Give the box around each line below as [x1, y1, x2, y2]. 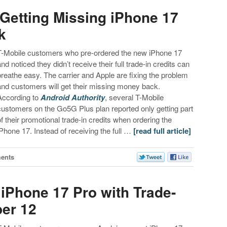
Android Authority [41, 91, 105, 103]
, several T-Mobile [105, 91, 164, 102]
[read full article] [133, 125, 192, 136]
